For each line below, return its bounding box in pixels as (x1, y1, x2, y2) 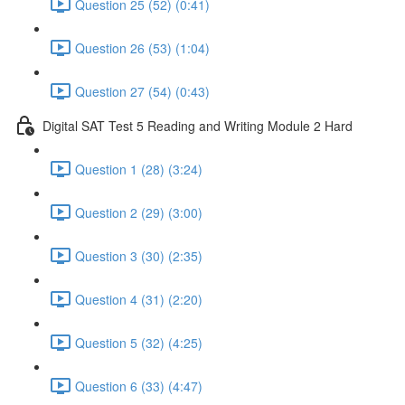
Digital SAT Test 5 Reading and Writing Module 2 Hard (42, 116, 353, 135)
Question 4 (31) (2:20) (75, 289, 202, 308)
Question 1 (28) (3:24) (75, 159, 202, 178)
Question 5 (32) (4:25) (75, 333, 202, 352)
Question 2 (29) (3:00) (75, 202, 202, 221)
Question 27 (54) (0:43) (75, 81, 210, 100)
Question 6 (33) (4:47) (75, 376, 202, 395)
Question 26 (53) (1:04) (75, 38, 210, 57)
